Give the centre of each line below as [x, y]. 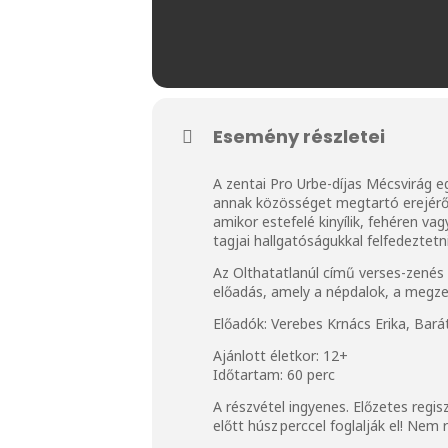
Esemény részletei [299, 136]
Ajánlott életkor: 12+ [282, 355]
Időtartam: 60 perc [274, 374]
